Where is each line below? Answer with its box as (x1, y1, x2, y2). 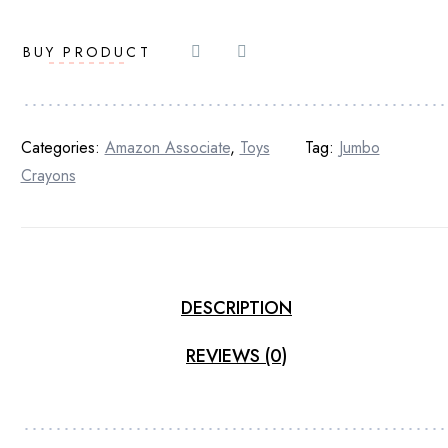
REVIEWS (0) (186, 342, 287, 369)
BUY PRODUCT (22, 42, 151, 62)
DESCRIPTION (181, 294, 292, 321)
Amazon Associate (104, 136, 230, 159)
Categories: (20, 136, 105, 159)
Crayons (20, 164, 76, 187)
